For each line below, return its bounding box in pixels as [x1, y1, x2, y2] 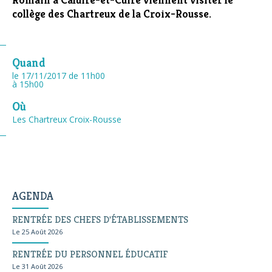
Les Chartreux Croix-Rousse [12, 114, 121, 125]
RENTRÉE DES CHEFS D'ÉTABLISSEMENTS [12, 213, 188, 226]
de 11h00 [69, 70, 105, 81]
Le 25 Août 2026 [12, 227, 63, 236]
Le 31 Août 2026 [12, 262, 63, 271]
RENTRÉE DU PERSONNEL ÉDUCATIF [12, 248, 168, 260]
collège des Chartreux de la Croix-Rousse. [12, 7, 211, 21]
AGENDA [12, 189, 53, 203]
